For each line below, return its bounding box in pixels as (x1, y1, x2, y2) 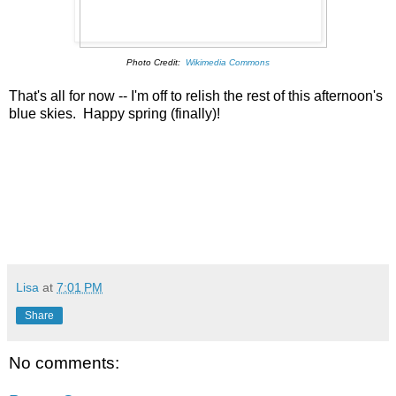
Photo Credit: (126, 57, 186, 67)
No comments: (9, 353, 119, 372)
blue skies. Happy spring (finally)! (9, 105, 220, 121)
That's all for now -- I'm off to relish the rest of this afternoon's (9, 88, 383, 103)
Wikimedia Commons (186, 57, 270, 67)
